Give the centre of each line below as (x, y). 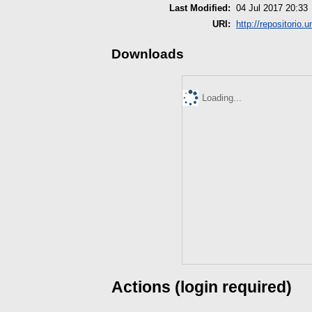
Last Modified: (200, 8)
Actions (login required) (202, 287)
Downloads (148, 54)
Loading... (222, 97)
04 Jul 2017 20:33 (272, 8)
